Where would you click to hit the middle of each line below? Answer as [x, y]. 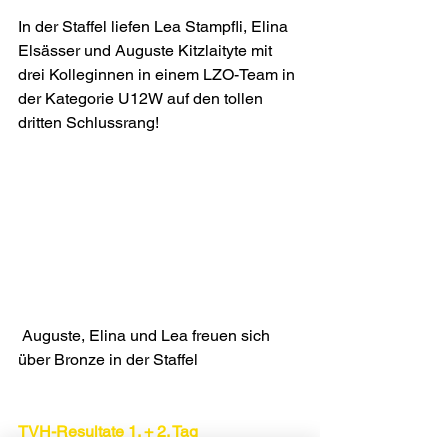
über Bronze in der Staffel [108, 360]
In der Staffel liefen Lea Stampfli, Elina [155, 26]
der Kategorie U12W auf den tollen [142, 98]
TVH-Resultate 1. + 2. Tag [108, 432]
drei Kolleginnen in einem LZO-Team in [158, 74]
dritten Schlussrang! [88, 122]
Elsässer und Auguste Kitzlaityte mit [147, 50]
